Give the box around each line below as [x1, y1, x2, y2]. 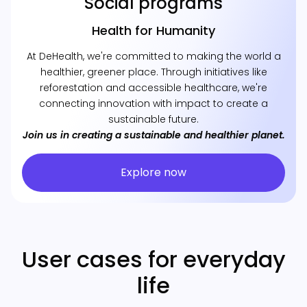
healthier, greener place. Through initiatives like [40, 65, 267, 79]
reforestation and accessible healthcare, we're [40, 81, 267, 95]
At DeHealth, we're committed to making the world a [26, 49, 281, 63]
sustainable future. [108, 112, 199, 126]
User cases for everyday [21, 244, 286, 275]
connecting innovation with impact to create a [39, 97, 268, 110]
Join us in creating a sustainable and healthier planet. [22, 128, 285, 142]
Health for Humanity [92, 22, 215, 39]
